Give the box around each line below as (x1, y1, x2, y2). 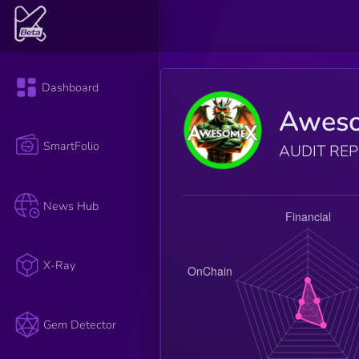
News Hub (43, 197, 99, 214)
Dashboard (42, 79, 99, 96)
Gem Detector (43, 317, 117, 333)
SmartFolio (43, 138, 100, 155)
